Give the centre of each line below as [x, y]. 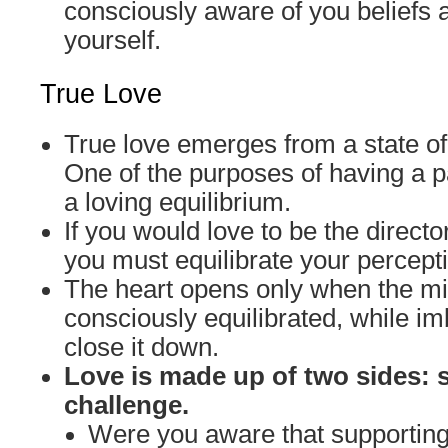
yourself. [112, 40]
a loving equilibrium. [177, 202]
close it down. [141, 347]
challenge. [126, 405]
